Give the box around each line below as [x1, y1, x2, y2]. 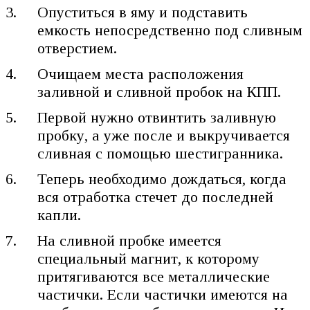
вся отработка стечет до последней [37, 188, 274, 206]
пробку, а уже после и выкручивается [37, 126, 291, 144]
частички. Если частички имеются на [37, 285, 289, 303]
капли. [37, 206, 82, 224]
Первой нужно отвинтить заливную [37, 108, 277, 126]
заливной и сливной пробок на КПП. [37, 82, 282, 100]
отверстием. [37, 39, 118, 57]
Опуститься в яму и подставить [37, 3, 248, 21]
